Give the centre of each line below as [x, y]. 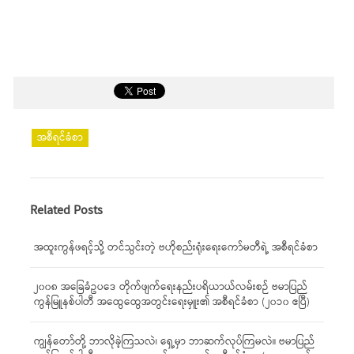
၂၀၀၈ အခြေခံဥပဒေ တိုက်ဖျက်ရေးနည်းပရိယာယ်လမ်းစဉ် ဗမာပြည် [171, 287]
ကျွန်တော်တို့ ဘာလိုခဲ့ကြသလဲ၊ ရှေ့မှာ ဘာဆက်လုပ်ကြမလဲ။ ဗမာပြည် [174, 342]
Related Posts [66, 211]
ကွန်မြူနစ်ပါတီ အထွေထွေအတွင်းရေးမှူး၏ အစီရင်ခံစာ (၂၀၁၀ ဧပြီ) [172, 302]
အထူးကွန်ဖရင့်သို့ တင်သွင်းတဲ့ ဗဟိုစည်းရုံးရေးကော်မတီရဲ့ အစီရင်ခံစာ [176, 248]
